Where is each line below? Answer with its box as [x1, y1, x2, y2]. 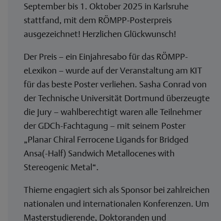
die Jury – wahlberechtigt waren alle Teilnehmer [24, 106, 202, 117]
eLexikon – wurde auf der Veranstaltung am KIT [24, 65, 202, 75]
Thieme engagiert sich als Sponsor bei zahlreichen [24, 184, 210, 195]
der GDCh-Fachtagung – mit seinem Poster [24, 120, 185, 131]
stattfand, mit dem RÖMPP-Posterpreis [24, 14, 172, 25]
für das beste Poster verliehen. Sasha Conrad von [24, 78, 207, 89]
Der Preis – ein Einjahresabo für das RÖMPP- [24, 51, 188, 62]
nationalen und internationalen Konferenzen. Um [24, 198, 209, 209]
